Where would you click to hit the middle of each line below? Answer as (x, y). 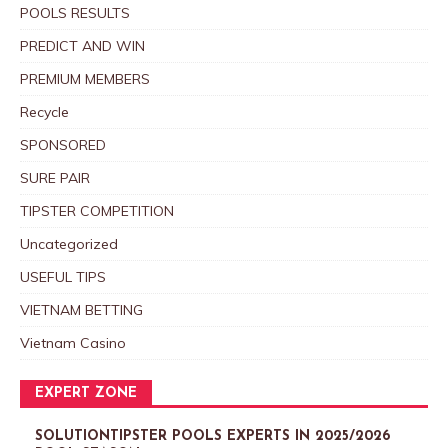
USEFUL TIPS (63, 276)
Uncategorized (69, 243)
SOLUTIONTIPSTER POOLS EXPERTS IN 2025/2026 (212, 436)
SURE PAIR (55, 177)
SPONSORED (63, 144)
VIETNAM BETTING (81, 309)
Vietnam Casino (73, 342)
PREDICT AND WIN (82, 45)
